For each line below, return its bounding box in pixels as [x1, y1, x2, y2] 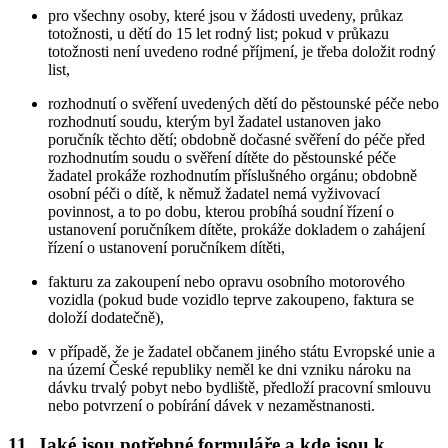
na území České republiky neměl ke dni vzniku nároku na [48, 361, 411, 379]
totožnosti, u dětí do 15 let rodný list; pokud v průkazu [48, 25, 389, 43]
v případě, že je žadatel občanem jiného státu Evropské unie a [48, 343, 435, 361]
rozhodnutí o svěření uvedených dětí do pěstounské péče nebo [48, 95, 439, 113]
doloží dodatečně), [48, 309, 164, 327]
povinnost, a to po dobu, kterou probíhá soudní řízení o [48, 203, 394, 221]
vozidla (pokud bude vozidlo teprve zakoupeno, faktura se [48, 291, 414, 309]
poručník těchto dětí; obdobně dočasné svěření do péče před [48, 131, 425, 149]
